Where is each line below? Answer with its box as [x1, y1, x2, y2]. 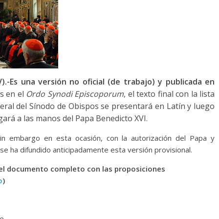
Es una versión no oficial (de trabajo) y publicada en [10, 76, 215, 87]
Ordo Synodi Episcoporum [26, 88, 124, 99]
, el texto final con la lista [124, 88, 215, 99]
